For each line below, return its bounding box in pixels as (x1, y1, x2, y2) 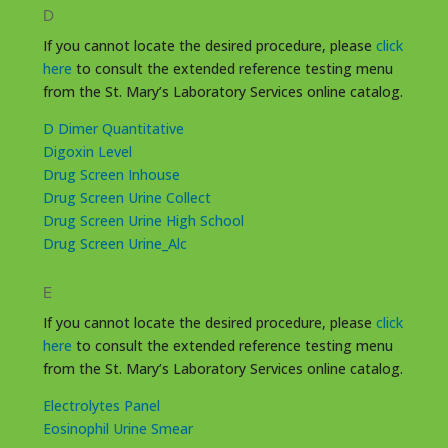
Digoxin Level (42, 141, 132, 161)
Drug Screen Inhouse (42, 164, 180, 184)
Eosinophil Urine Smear (42, 418, 193, 438)
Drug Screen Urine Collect (42, 187, 211, 207)
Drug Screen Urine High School (42, 210, 244, 230)
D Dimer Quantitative (42, 118, 184, 138)
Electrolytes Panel (42, 395, 160, 415)
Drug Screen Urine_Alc (42, 233, 187, 253)
